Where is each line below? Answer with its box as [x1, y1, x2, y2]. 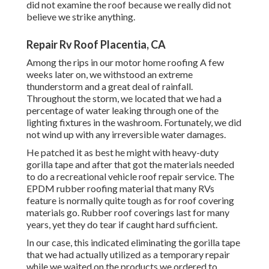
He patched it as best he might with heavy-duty [26, 147, 219, 159]
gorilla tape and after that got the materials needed [26, 159, 234, 171]
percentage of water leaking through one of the [26, 104, 219, 116]
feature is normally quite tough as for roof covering [26, 195, 234, 207]
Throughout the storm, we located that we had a [26, 92, 222, 104]
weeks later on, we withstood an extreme [26, 68, 193, 80]
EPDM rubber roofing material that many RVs [26, 183, 214, 195]
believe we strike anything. [26, 11, 135, 23]
